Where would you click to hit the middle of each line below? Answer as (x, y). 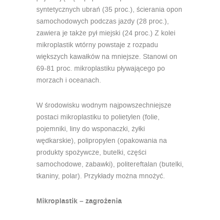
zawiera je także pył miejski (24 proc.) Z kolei (106, 33)
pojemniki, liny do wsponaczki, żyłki (91, 129)
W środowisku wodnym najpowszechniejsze (104, 106)
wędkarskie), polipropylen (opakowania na (102, 141)
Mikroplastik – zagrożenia (79, 202)
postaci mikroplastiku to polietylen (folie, (98, 117)
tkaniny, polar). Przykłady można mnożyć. (101, 176)
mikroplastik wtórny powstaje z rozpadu (98, 45)
